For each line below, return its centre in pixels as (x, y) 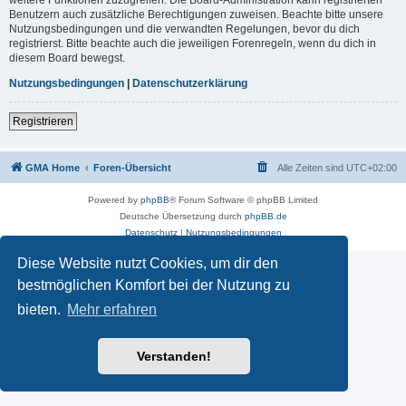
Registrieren (43, 121)
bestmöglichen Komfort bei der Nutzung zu (154, 285)
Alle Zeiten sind (312, 167)
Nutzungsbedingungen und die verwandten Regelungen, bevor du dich (184, 29)
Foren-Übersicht (132, 167)
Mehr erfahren (112, 310)
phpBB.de (266, 216)
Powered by (114, 199)
